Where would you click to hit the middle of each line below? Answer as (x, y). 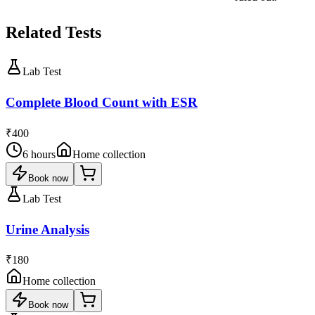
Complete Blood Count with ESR (102, 103)
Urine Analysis (47, 229)
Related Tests (53, 33)
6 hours (39, 154)
